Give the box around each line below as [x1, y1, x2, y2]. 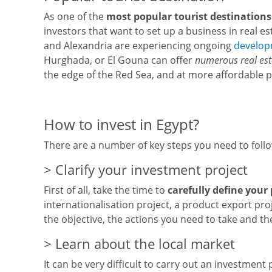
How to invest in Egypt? [44, 114, 199, 134]
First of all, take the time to [44, 183, 168, 197]
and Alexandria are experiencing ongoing [44, 39, 234, 52]
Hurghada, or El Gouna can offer [44, 53, 195, 67]
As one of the [44, 10, 106, 23]
